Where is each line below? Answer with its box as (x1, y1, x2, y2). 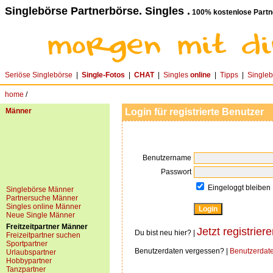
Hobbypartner (6, 257, 52, 265)
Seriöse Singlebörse (5, 71, 73, 79)
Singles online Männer (6, 202, 81, 211)
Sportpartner (6, 239, 48, 248)
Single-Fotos (82, 71, 125, 79)
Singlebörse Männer (6, 185, 74, 194)
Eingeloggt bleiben (206, 183, 271, 192)
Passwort (161, 168, 191, 176)
